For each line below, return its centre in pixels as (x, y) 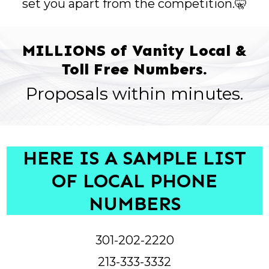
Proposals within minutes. (134, 93)
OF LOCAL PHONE (134, 180)
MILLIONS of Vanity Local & (134, 50)
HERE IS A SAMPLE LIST (134, 158)
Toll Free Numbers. (134, 69)
